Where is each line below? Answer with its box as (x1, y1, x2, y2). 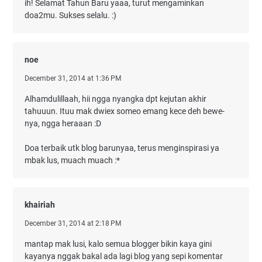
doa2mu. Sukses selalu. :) (25, 11, 116, 20)
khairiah (25, 200, 55, 209)
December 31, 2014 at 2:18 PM (25, 219, 121, 227)
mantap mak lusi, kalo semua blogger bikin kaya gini (25, 239, 212, 249)
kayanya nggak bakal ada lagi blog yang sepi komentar (25, 251, 223, 261)
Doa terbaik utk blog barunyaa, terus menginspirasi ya (25, 143, 219, 153)
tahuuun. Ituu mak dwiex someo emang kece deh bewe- (25, 106, 225, 116)
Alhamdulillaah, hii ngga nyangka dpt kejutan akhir (25, 94, 206, 104)
